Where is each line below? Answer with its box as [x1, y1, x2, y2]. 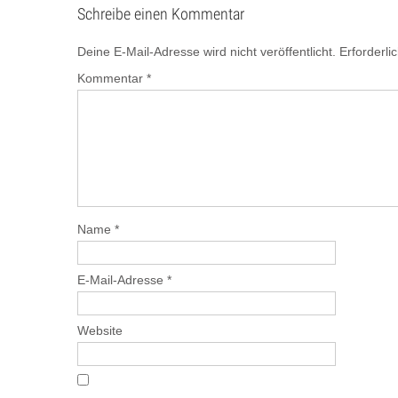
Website [77, 322, 123, 338]
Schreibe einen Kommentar [77, 4, 244, 23]
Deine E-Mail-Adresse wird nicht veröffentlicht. [77, 44, 336, 59]
